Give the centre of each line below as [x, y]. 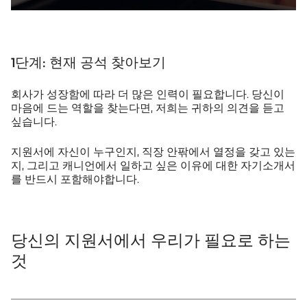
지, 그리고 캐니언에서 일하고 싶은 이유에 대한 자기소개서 [153, 165]
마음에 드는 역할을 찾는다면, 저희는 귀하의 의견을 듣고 [148, 108]
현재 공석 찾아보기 [106, 62]
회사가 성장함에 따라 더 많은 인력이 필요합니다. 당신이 [148, 94]
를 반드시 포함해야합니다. [75, 179]
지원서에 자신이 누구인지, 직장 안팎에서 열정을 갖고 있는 [153, 151]
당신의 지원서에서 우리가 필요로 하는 [151, 240]
